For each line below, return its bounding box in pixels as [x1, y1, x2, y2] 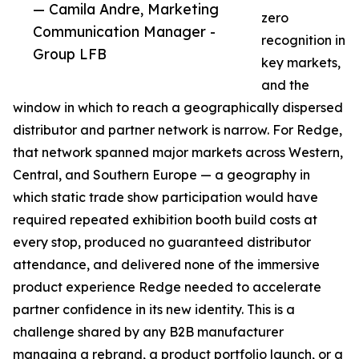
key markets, [261, 54, 341, 71]
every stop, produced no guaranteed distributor [13, 233, 311, 250]
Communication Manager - [33, 22, 216, 40]
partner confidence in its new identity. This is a [13, 301, 295, 317]
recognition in [261, 31, 345, 48]
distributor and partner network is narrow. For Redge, [13, 121, 342, 138]
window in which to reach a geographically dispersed [13, 99, 343, 115]
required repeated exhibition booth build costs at [13, 211, 317, 228]
